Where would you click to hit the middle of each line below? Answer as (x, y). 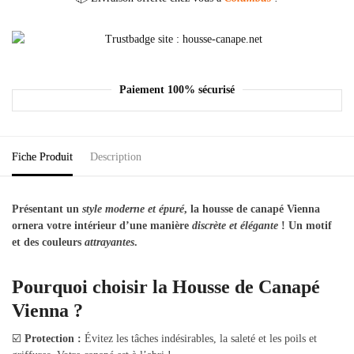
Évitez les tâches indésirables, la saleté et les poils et (199, 339)
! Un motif (305, 226)
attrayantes (109, 243)
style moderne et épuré (133, 209)
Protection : (53, 339)
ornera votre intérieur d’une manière (102, 226)
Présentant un (47, 209)
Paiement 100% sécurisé (177, 89)
